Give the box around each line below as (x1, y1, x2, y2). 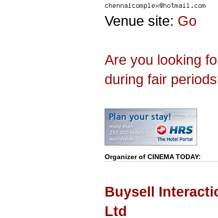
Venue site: (105, 13, 178, 29)
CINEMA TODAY (147, 153, 199, 161)
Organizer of (105, 153, 147, 161)
